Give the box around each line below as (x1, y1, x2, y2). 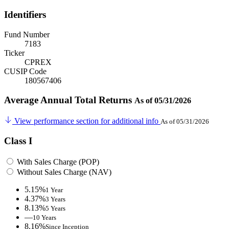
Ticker (4, 48, 25, 57)
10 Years (33, 213, 56, 221)
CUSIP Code (4, 66, 47, 76)
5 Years (45, 204, 65, 212)
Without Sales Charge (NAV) (15, 167, 111, 176)
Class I (4, 135, 32, 146)
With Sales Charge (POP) (15, 157, 99, 166)
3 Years (45, 195, 65, 203)
